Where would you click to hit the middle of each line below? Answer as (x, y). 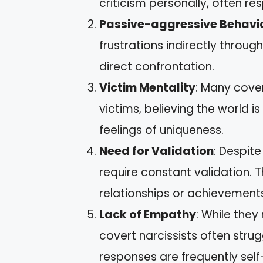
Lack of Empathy (148, 215)
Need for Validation (156, 151)
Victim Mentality (147, 88)
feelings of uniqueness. (161, 130)
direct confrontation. (157, 67)
